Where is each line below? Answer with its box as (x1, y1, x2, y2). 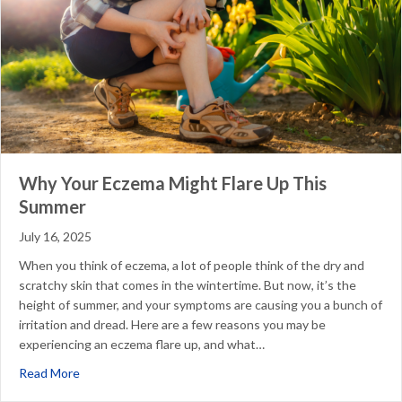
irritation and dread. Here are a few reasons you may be (19, 316, 326, 332)
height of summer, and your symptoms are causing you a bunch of (19, 296, 382, 312)
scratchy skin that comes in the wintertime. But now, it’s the (19, 276, 356, 293)
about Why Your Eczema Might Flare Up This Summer (79, 363, 375, 380)
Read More (19, 364, 80, 380)
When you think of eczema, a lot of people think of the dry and (19, 257, 364, 273)
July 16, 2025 (19, 228, 92, 244)
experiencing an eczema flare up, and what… (19, 336, 265, 352)
